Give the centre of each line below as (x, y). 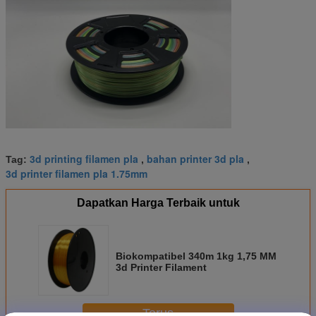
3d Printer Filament (161, 267)
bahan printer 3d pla (195, 158)
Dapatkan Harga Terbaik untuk (158, 202)
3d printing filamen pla (84, 158)
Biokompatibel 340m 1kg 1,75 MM (196, 256)
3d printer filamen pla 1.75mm (77, 173)
